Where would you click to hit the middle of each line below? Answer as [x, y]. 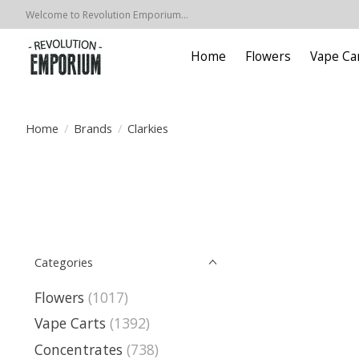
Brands [93, 128]
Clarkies [147, 128]
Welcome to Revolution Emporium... [107, 14]
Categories [64, 262]
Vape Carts [70, 323]
